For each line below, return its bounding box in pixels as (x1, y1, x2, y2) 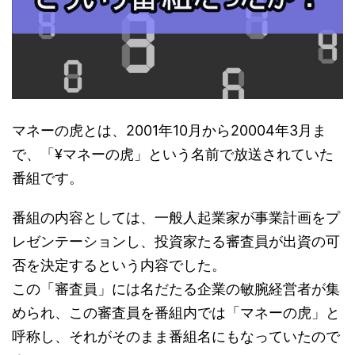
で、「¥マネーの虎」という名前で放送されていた (12, 146, 334, 163)
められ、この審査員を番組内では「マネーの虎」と (12, 304, 340, 322)
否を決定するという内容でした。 (12, 257, 226, 274)
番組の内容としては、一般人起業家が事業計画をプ (12, 209, 340, 227)
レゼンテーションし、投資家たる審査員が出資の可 (12, 233, 340, 250)
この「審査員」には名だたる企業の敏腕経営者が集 (12, 281, 340, 298)
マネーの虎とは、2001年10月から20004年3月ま (12, 122, 326, 139)
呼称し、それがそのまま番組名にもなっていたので (12, 328, 340, 345)
